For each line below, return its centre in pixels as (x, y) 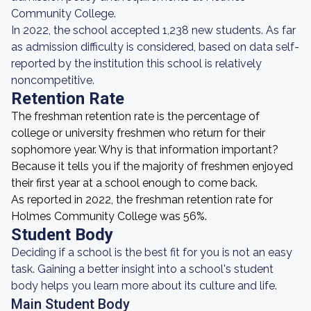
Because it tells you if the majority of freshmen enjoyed (152, 166)
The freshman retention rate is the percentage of (135, 116)
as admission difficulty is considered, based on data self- (155, 47)
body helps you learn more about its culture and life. (144, 286)
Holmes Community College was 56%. (109, 216)
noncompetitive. (53, 80)
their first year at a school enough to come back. (134, 183)
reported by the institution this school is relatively (136, 64)
